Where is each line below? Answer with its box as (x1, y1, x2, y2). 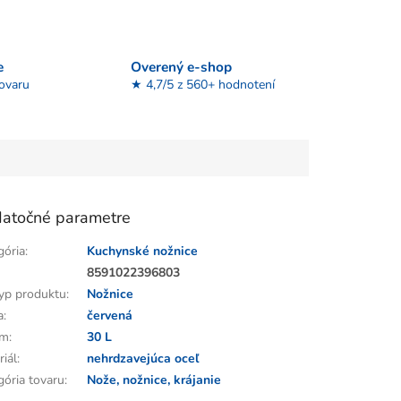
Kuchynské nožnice (87, 243, 199, 260)
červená (87, 307, 133, 325)
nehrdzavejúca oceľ (87, 350, 200, 368)
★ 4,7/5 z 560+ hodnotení (130, 75, 275, 93)
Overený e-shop (130, 56, 232, 76)
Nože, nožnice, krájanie (87, 371, 222, 389)
